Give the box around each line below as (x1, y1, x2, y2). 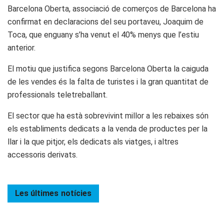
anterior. (7, 42, 35, 52)
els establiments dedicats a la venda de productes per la (7, 123, 207, 133)
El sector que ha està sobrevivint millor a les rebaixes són (7, 110, 208, 120)
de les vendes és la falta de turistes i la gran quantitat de (7, 76, 208, 86)
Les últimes (15, 188, 58, 198)
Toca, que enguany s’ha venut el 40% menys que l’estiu (7, 29, 199, 39)
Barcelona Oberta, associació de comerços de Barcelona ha (7, 3, 216, 13)
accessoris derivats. (7, 149, 77, 159)
